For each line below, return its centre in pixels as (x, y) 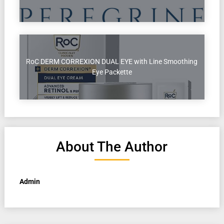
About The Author (112, 147)
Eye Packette (112, 72)
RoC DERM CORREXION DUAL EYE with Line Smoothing (112, 62)
